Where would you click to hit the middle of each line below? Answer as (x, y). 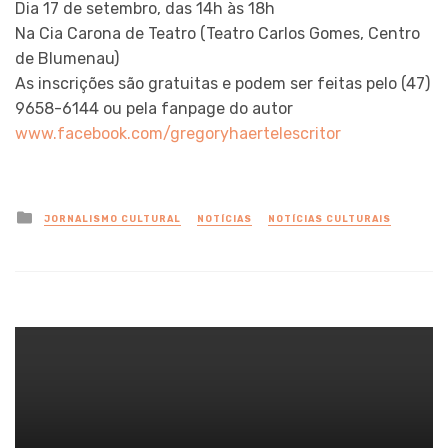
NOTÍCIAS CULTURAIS (329, 219)
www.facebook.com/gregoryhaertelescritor (178, 134)
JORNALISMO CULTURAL (112, 219)
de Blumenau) (67, 59)
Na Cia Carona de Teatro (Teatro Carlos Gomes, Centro (217, 34)
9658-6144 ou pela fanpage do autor (154, 109)
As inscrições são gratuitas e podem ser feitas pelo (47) (222, 84)
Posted (62, 215)
